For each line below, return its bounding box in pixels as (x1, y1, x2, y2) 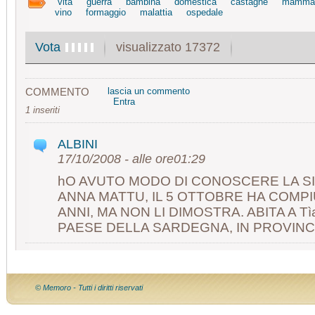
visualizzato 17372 (116, 39, 224, 54)
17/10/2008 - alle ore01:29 (58, 152, 205, 167)
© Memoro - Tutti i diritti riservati (35, 283, 143, 292)
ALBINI (58, 137, 98, 152)
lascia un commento (108, 86, 190, 97)
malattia (140, 7, 172, 18)
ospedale (186, 7, 223, 18)
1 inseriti (25, 105, 60, 116)
